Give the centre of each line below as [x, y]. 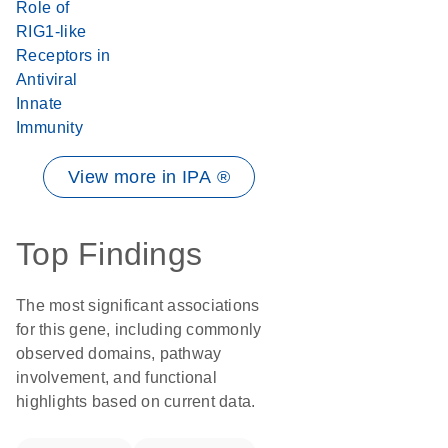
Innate [39, 103]
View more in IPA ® [149, 177]
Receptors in [63, 55]
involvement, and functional [116, 377]
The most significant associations [138, 305]
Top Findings [109, 254]
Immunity [50, 127]
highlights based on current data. [136, 401]
